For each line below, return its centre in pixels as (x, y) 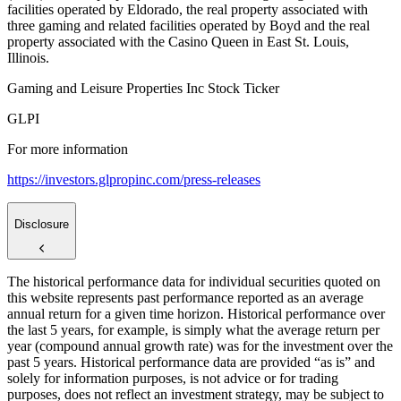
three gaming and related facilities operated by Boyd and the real (188, 26)
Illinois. (28, 58)
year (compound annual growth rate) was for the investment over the (200, 346)
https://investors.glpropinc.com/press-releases (134, 180)
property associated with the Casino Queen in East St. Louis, (178, 42)
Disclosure (42, 224)
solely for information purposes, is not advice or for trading (173, 379)
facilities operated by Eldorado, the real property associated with (188, 10)
